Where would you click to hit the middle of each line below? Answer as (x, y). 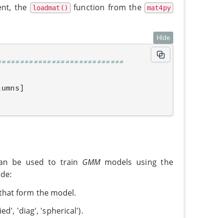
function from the (108, 7)
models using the (137, 162)
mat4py (159, 8)
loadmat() (50, 8)
